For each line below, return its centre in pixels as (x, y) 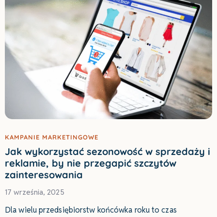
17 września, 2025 (35, 192)
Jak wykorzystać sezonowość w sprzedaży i (108, 151)
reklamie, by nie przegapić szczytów (91, 163)
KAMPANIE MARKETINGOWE (52, 137)
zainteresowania (44, 174)
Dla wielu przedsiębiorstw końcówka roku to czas (91, 210)
